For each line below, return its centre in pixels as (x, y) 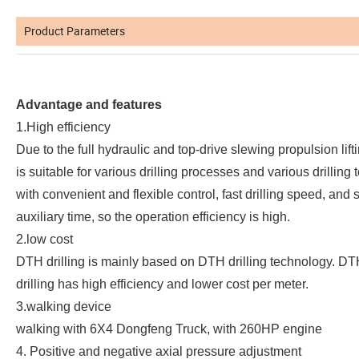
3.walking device (64, 307)
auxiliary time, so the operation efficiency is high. (153, 217)
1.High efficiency (63, 127)
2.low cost (44, 240)
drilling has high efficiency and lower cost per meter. (162, 284)
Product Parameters (75, 31)
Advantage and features (89, 105)
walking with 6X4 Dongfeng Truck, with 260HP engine (169, 329)
